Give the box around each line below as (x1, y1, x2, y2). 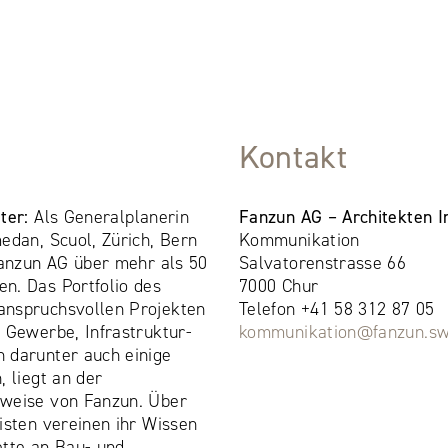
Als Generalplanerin (28, 204, 190, 229)
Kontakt (238, 135, 348, 178)
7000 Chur (238, 273, 319, 298)
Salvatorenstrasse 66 (238, 250, 407, 275)
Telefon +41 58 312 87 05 (238, 296, 435, 321)
